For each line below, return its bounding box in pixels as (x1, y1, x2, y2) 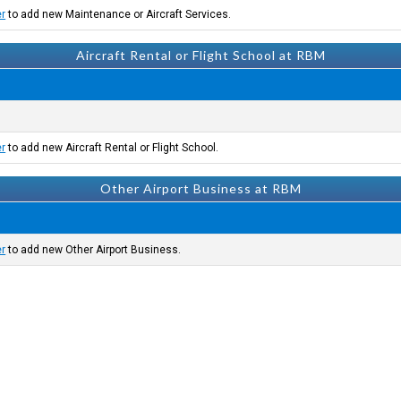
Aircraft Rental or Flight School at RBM (75, 47, 326, 63)
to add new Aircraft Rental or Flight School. (5, 141, 219, 154)
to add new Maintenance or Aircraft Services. (5, 8, 232, 21)
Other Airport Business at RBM (99, 181, 302, 196)
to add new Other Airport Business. (5, 243, 182, 256)
